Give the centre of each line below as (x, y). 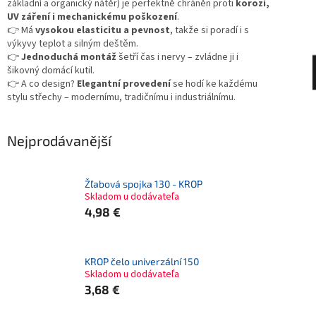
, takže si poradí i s (209, 30)
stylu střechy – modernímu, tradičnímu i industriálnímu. (121, 97)
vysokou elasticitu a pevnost (103, 30)
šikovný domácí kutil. (51, 70)
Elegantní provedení (124, 84)
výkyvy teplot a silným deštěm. (73, 43)
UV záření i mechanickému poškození (92, 17)
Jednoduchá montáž (69, 57)
